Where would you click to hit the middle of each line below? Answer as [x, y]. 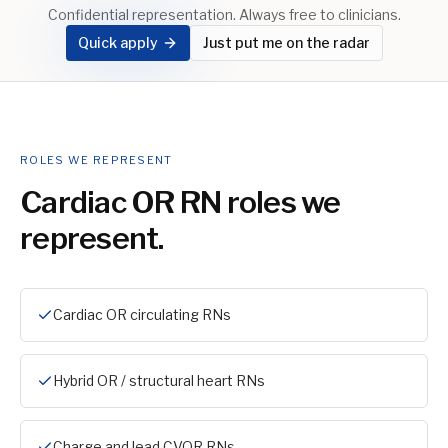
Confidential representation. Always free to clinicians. [224, 14]
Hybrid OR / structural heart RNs [159, 380]
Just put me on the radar [286, 42]
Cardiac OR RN [121, 202]
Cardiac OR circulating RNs [142, 314]
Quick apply [117, 42]
